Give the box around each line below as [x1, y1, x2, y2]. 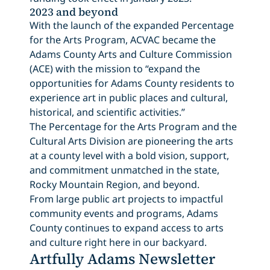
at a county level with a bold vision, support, [29, 148, 229, 162]
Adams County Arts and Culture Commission [29, 47, 232, 61]
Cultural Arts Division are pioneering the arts [29, 134, 233, 148]
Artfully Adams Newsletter [29, 248, 215, 269]
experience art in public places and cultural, [29, 90, 228, 104]
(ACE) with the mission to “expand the [29, 61, 200, 75]
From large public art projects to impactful [29, 192, 223, 206]
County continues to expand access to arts [29, 221, 224, 234]
